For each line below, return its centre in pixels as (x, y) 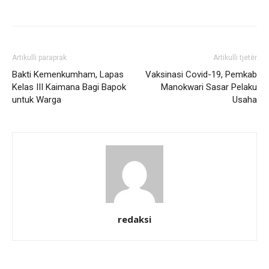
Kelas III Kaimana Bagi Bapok (69, 87)
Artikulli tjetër (235, 58)
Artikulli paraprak (39, 58)
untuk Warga (37, 100)
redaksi (134, 219)
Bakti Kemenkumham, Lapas (68, 75)
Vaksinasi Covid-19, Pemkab (201, 75)
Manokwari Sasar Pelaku (209, 87)
